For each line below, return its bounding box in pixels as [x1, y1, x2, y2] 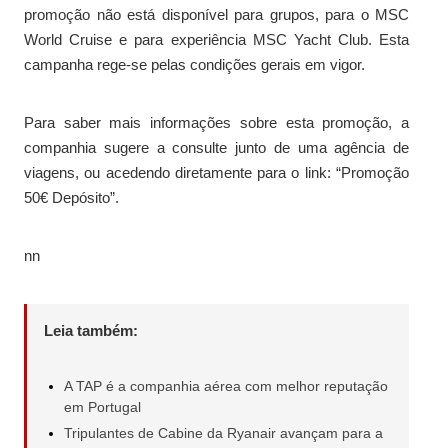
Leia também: [43, 322, 138, 340]
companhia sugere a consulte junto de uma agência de [24, 139, 409, 157]
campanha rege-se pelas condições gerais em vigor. [24, 56, 365, 74]
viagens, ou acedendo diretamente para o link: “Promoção [24, 164, 409, 182]
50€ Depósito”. [24, 189, 119, 207]
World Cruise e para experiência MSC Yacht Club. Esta [24, 31, 409, 49]
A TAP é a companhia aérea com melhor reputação [63, 378, 388, 395]
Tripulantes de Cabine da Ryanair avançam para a [63, 425, 383, 442]
